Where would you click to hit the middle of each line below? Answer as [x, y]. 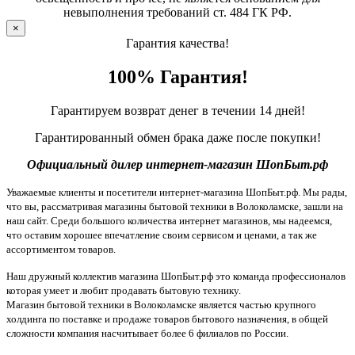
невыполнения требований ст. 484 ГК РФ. [177, 12]
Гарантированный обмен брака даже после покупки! [177, 137]
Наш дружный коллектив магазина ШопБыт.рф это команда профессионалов [176, 276]
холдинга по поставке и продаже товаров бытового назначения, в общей [167, 319]
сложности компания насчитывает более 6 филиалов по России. [147, 333]
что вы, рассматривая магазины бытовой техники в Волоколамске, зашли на [175, 206]
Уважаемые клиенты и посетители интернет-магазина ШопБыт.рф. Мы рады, [177, 192]
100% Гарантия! [177, 76]
